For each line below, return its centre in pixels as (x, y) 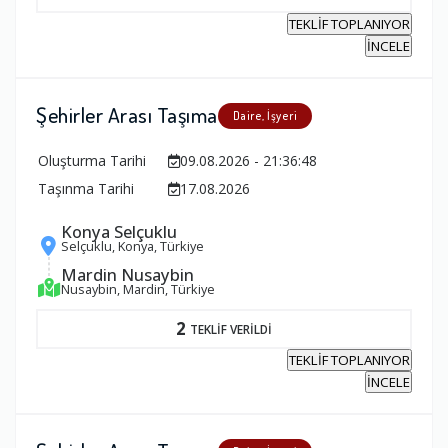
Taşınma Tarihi (86, 189)
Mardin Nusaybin (127, 274)
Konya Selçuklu (119, 232)
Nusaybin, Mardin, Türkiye (138, 288)
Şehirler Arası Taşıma (127, 115)
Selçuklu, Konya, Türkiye (132, 246)
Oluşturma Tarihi (92, 161)
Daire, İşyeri (264, 116)
